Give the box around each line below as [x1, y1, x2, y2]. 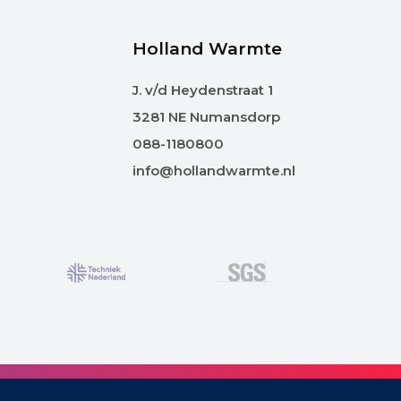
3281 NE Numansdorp [132, 108, 280, 126]
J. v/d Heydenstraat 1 [132, 81, 273, 99]
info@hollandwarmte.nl [132, 162, 295, 180]
